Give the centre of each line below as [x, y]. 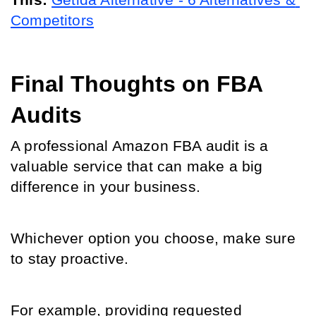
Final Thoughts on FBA [136, 84]
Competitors [52, 20]
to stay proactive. [72, 259]
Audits [46, 115]
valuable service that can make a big [137, 166]
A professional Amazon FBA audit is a [140, 146]
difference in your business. [108, 187]
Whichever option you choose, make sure [153, 238]
